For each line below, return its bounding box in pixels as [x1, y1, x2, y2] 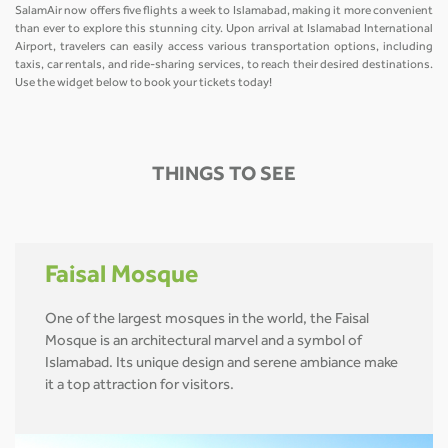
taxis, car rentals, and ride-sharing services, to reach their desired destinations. [15, 59, 433, 72]
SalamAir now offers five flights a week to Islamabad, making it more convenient [15, 5, 433, 18]
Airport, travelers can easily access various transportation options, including [15, 41, 433, 54]
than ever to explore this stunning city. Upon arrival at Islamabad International [15, 23, 433, 36]
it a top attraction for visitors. [45, 379, 234, 395]
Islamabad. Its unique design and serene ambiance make [45, 357, 398, 373]
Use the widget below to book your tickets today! [15, 77, 274, 90]
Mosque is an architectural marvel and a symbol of [45, 335, 362, 351]
